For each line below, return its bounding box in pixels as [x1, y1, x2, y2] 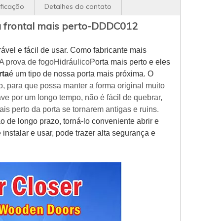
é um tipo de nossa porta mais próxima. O [9, 70, 153, 78]
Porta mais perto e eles [90, 58, 170, 66]
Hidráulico [54, 58, 90, 66]
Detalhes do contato [44, 2, 111, 11]
